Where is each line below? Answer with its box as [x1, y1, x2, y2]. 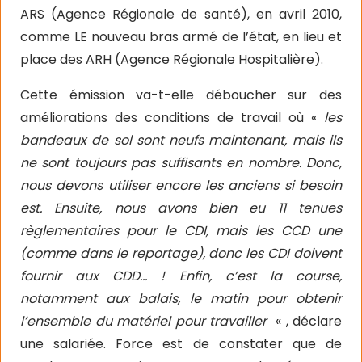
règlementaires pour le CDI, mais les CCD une [20, 221, 342, 240]
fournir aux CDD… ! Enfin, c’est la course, [20, 267, 342, 285]
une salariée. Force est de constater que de [20, 335, 342, 353]
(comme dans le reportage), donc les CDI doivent [20, 244, 342, 263]
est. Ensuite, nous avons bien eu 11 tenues [20, 199, 342, 217]
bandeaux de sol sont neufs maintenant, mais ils [20, 131, 342, 149]
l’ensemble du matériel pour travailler [20, 312, 276, 330]
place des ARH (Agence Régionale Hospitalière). [20, 50, 323, 69]
